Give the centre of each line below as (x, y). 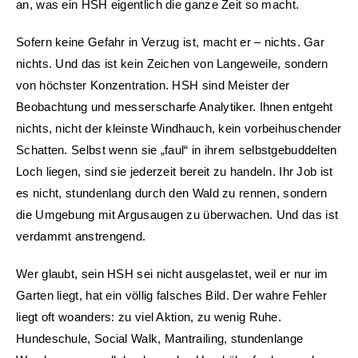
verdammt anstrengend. (81, 236)
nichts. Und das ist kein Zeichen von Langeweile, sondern (172, 63)
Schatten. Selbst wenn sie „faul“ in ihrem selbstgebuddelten (177, 149)
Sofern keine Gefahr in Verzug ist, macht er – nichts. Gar (171, 42)
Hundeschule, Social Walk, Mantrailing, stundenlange (160, 338)
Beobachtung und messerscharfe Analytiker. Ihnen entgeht (175, 106)
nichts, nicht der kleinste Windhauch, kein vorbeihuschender (179, 128)
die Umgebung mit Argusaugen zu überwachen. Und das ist (177, 214)
